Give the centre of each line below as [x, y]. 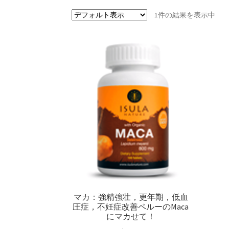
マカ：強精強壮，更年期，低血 [131, 197]
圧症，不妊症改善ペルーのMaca [131, 206]
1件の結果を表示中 [185, 15]
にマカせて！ [131, 216]
